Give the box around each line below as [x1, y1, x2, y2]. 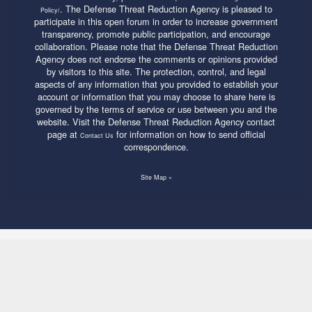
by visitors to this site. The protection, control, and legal [46, 64, 266, 78]
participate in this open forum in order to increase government [34, 14, 278, 28]
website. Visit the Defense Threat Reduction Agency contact [37, 114, 275, 128]
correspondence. [123, 139, 189, 153]
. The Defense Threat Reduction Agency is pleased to [59, 1, 272, 15]
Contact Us [79, 130, 114, 140]
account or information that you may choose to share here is [37, 89, 275, 103]
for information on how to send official [113, 127, 265, 141]
